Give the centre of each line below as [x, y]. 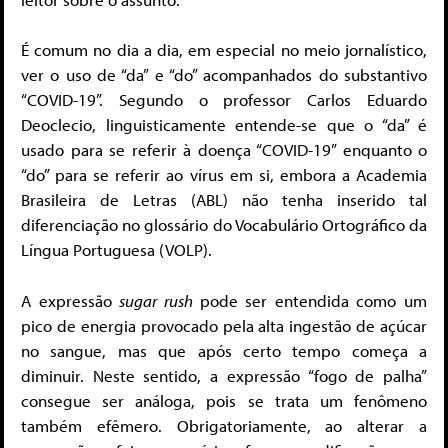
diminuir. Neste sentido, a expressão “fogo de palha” [224, 375]
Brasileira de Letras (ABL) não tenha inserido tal [224, 200]
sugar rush [159, 300]
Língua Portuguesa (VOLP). [116, 250]
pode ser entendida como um [313, 300]
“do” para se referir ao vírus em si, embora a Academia [224, 175]
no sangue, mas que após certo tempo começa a [224, 350]
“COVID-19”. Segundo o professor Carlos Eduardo [224, 100]
